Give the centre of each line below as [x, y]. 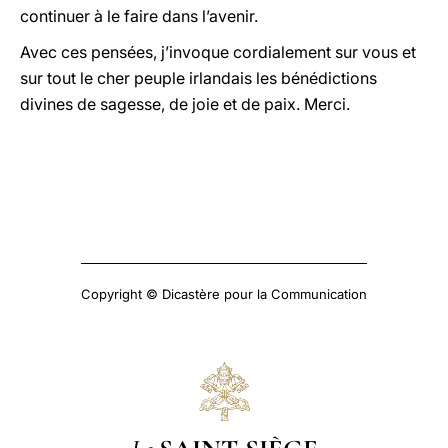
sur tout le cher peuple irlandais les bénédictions [198, 78]
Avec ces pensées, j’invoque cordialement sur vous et [218, 52]
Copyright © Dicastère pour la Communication [224, 294]
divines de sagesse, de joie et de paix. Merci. [185, 104]
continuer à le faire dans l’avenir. [139, 16]
